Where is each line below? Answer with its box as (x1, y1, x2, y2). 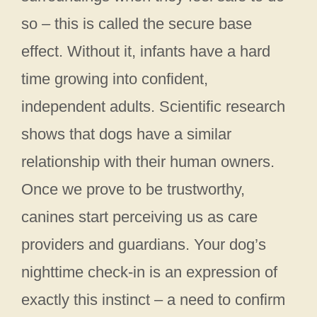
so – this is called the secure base (21, 14, 252, 33)
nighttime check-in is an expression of (21, 263, 277, 281)
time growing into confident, (21, 69, 208, 88)
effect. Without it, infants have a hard (21, 42, 270, 60)
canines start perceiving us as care (21, 207, 258, 226)
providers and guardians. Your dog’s (21, 235, 266, 253)
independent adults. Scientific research (21, 97, 285, 115)
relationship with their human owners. (21, 152, 275, 171)
